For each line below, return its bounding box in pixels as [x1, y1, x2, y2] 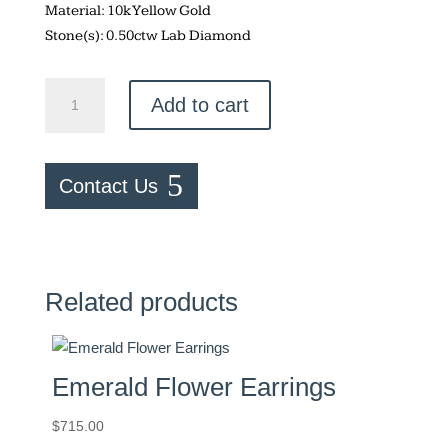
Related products [44, 286, 238, 317]
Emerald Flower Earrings [51, 371, 336, 402]
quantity [43, 205, 95, 223]
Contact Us [58, 174, 158, 197]
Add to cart [150, 94, 249, 117]
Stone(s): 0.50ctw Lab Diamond [44, 26, 251, 44]
